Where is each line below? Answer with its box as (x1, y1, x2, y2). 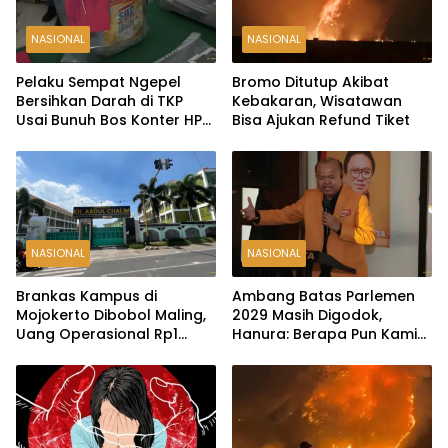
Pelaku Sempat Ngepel (16, 72, 181, 93)
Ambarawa (16, 129, 98, 150)
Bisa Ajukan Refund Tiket (232, 110, 410, 131)
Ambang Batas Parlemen (232, 286, 415, 307)
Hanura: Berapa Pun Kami (232, 324, 417, 345)
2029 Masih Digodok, (232, 305, 382, 326)
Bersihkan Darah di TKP (16, 91, 183, 112)
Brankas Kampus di (16, 286, 157, 307)
